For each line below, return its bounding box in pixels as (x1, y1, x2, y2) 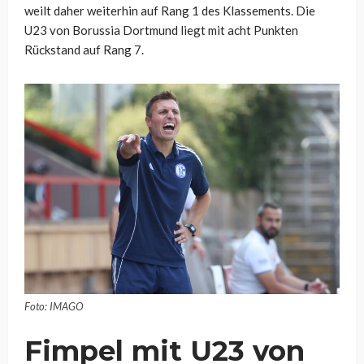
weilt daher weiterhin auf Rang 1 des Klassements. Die (24, 3, 315, 19)
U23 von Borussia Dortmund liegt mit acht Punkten (24, 23, 298, 38)
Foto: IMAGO (24, 299, 84, 313)
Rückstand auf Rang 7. (24, 42, 144, 58)
